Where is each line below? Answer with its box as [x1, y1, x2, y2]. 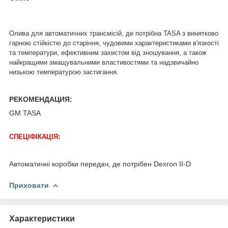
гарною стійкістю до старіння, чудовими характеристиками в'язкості [9, 39, 219, 47]
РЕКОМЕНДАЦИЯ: [9, 95, 72, 103]
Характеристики [9, 214, 75, 223]
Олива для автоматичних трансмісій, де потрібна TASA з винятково [9, 29, 218, 37]
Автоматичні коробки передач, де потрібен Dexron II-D [9, 159, 191, 168]
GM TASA [9, 108, 41, 117]
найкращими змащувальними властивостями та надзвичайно [9, 58, 198, 66]
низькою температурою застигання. [9, 68, 119, 76]
